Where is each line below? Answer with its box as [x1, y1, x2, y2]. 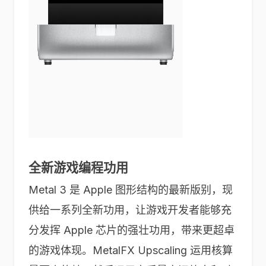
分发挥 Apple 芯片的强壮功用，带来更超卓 [28, 224, 235, 236]
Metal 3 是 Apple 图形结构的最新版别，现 [28, 183, 233, 196]
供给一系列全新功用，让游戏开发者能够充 [28, 204, 232, 216]
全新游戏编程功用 [28, 160, 128, 175]
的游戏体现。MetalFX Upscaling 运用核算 [28, 244, 233, 256]
